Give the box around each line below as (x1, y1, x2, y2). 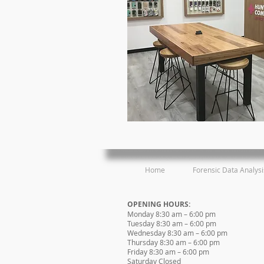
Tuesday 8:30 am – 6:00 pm (127, 219, 216, 228)
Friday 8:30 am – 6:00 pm (127, 247, 209, 256)
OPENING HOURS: (127, 199, 190, 209)
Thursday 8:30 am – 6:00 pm (127, 237, 220, 247)
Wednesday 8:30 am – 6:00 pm (127, 228, 227, 237)
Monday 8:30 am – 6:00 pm (127, 209, 216, 219)
